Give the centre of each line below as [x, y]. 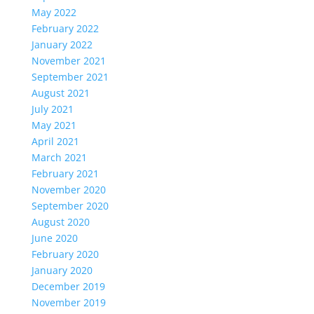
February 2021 [65, 173]
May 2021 [54, 125]
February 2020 [65, 254]
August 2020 [60, 222]
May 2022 [54, 12]
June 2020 [54, 238]
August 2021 [60, 93]
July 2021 [52, 109]
